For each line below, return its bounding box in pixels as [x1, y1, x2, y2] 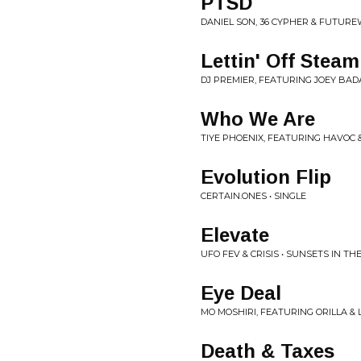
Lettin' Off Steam [201, 50, 359, 72]
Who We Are [201, 108, 315, 130]
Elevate [201, 224, 269, 246]
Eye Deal [201, 282, 281, 304]
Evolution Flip [201, 166, 331, 188]
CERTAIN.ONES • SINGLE [201, 190, 306, 201]
